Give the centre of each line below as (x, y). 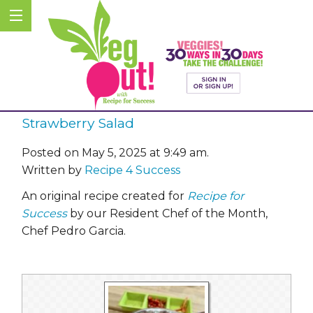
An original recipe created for (104, 196)
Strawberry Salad (78, 123)
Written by (53, 170)
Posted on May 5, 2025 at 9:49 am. (115, 152)
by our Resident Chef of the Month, (167, 213)
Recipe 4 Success (132, 170)
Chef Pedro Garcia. (74, 231)
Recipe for (216, 196)
